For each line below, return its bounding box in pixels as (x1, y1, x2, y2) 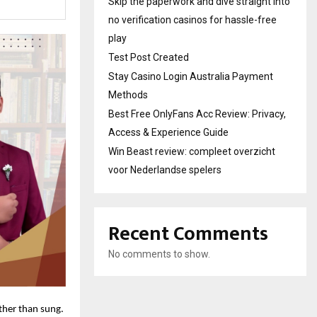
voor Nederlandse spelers (108, 164, 221, 175)
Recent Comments (108, 217, 268, 250)
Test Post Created (108, 52, 189, 63)
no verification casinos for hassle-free (108, 14, 277, 25)
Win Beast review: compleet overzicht (108, 146, 275, 157)
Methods (108, 89, 148, 100)
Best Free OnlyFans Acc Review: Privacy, (108, 108, 286, 120)
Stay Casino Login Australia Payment (108, 71, 273, 82)
